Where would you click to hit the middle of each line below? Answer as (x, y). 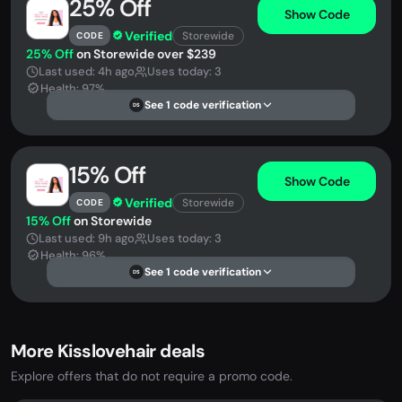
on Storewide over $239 (145, 54)
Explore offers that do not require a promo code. (152, 376)
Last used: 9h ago (87, 238)
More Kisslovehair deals (108, 351)
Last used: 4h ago (87, 71)
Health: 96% (73, 255)
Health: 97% (73, 88)
